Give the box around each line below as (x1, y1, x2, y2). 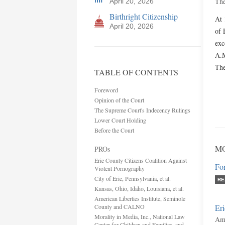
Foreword (94, 86, 118, 94)
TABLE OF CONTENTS (94, 67, 178, 77)
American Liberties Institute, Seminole (94, 194, 185, 202)
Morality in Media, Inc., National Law (94, 212, 185, 220)
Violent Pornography (94, 164, 145, 172)
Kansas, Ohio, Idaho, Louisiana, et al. (94, 184, 184, 192)
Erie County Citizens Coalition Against (94, 156, 187, 164)
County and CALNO (94, 202, 145, 210)
